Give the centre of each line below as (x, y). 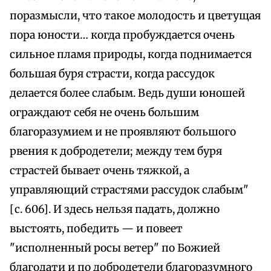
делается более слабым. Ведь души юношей (127, 93)
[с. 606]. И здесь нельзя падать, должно (115, 210)
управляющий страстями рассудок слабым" (129, 190)
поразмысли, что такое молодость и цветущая (135, 16)
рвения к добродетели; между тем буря (116, 152)
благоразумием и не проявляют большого (123, 132)
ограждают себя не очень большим (104, 113)
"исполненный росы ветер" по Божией (115, 248)
